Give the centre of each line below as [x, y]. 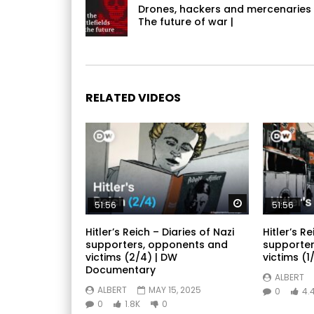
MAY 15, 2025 [175, 290]
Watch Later [273, 203]
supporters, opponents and [157, 245]
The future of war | [186, 21]
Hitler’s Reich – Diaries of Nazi [160, 232]
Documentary [121, 270]
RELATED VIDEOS [133, 97]
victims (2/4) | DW [131, 258]
